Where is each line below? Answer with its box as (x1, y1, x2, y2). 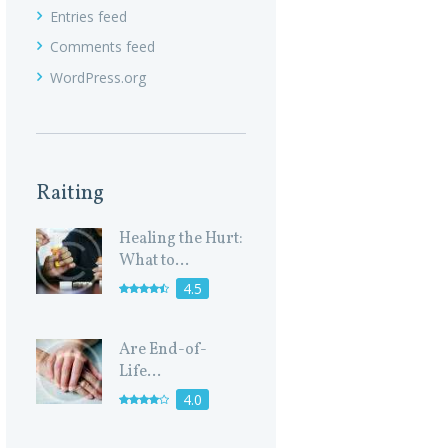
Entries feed (50, 6, 127, 26)
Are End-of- (119, 338, 208, 361)
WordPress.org (50, 68, 146, 88)
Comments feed (50, 37, 155, 57)
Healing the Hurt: (119, 228, 244, 251)
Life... (119, 360, 162, 383)
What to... (119, 250, 190, 273)
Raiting (36, 179, 104, 209)
